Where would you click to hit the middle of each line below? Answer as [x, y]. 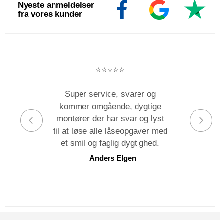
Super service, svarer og [110, 94]
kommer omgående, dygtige [110, 106]
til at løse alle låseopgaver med [110, 131]
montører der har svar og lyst [110, 118]
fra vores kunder [50, 14]
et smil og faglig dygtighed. [110, 143]
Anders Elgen [112, 158]
